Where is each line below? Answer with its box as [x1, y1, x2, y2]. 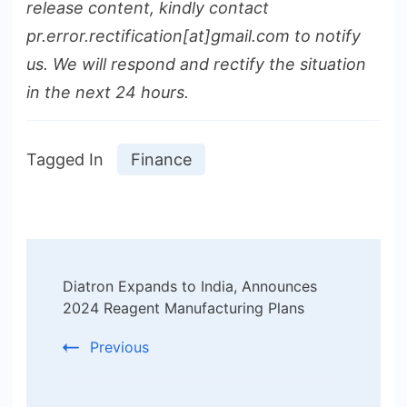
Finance [131, 150, 192, 170]
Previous [90, 338, 149, 357]
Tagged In [26, 150, 104, 170]
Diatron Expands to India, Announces [63, 277, 317, 296]
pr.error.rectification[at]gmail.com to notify [26, 26, 361, 46]
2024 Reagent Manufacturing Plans [63, 299, 304, 318]
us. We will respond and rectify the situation [26, 55, 366, 74]
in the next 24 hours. [26, 83, 189, 103]
